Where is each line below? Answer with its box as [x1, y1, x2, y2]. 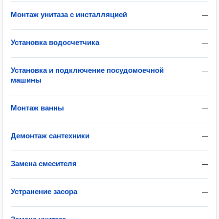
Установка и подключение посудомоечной [11, 66, 164, 74]
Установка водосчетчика [11, 38, 99, 46]
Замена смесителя [11, 159, 77, 168]
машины [11, 76, 42, 84]
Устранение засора [11, 187, 77, 196]
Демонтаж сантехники [11, 131, 89, 140]
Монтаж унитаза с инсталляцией [11, 10, 127, 19]
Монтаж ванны [11, 104, 64, 112]
